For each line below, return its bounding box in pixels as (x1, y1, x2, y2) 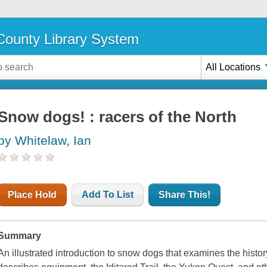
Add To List (82, 190, 134, 200)
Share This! (159, 190, 211, 200)
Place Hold (8, 190, 57, 200)
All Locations (206, 61, 261, 72)
